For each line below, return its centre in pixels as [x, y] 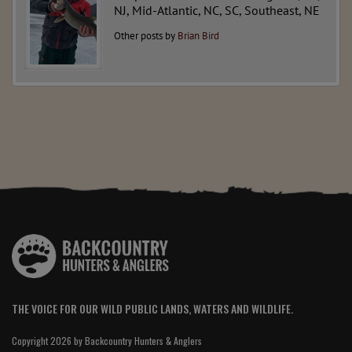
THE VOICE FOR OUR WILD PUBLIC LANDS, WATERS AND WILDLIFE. [152, 309]
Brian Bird [198, 36]
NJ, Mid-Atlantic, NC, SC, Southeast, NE [217, 11]
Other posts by [146, 36]
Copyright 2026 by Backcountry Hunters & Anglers [107, 341]
